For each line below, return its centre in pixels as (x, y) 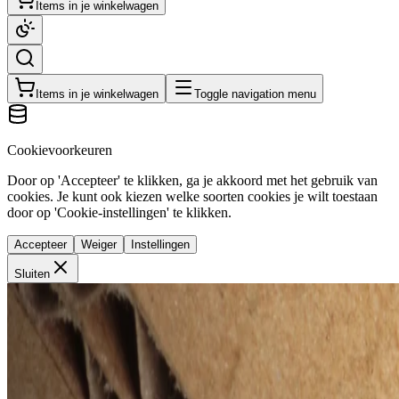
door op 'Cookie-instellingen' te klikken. (119, 212)
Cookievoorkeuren (60, 150)
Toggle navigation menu (255, 94)
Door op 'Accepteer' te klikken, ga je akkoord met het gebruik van (192, 180)
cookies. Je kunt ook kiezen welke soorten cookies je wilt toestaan (192, 196)
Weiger (99, 244)
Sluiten (32, 273)
